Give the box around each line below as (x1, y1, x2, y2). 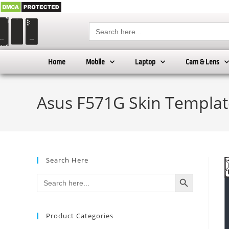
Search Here (46, 155, 88, 165)
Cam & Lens (186, 58, 219, 66)
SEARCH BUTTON (174, 169, 203, 178)
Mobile (86, 58, 105, 66)
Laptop (135, 58, 155, 66)
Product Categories (46, 211, 113, 221)
